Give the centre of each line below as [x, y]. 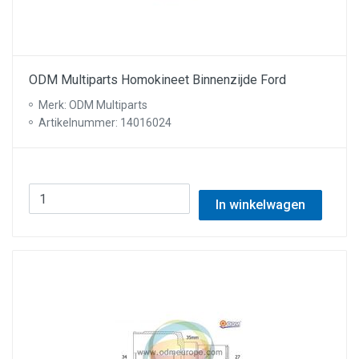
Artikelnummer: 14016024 [105, 123]
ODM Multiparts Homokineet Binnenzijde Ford [157, 80]
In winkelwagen [260, 205]
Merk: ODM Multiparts [93, 105]
